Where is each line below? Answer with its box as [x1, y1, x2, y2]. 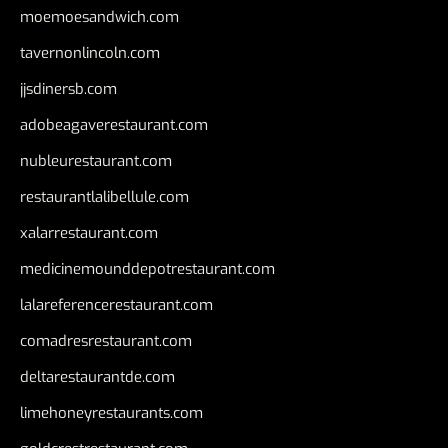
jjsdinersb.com [20, 78, 117, 99]
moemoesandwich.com [20, 6, 179, 27]
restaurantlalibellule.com [20, 186, 189, 207]
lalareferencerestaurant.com [20, 294, 213, 315]
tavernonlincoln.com [20, 42, 160, 63]
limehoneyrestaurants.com [20, 402, 203, 423]
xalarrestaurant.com [20, 222, 158, 243]
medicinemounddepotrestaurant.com [20, 258, 275, 279]
